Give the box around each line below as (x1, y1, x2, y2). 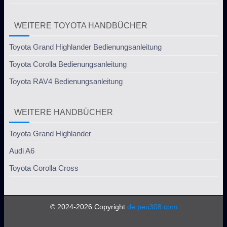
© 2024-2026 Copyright (50, 203, 127, 211)
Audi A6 (9, 146, 34, 156)
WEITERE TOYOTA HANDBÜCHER (14, 21, 147, 30)
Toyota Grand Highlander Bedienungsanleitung (9, 43, 162, 52)
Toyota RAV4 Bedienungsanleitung (9, 77, 123, 86)
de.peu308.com (127, 203, 177, 211)
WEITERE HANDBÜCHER (14, 108, 113, 117)
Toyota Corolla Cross (9, 164, 79, 173)
